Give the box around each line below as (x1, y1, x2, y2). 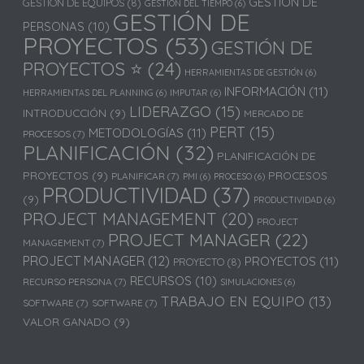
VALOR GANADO (23, 314, 111, 328)
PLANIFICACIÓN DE (217, 148, 317, 162)
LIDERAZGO (129, 102, 212, 121)
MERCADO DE (244, 106, 305, 119)
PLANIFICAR (111, 169, 166, 182)
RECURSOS (130, 272, 193, 288)
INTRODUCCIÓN (23, 105, 107, 119)
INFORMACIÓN (224, 82, 306, 99)
